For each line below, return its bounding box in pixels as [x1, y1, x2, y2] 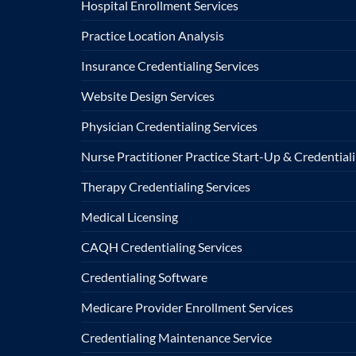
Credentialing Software [81, 269, 207, 284]
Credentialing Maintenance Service [81, 329, 272, 345]
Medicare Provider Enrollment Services [81, 299, 293, 315]
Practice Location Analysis [81, 27, 224, 43]
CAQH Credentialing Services [81, 238, 242, 254]
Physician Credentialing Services [81, 118, 257, 133]
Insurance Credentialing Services [81, 57, 259, 73]
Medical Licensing [81, 208, 178, 224]
